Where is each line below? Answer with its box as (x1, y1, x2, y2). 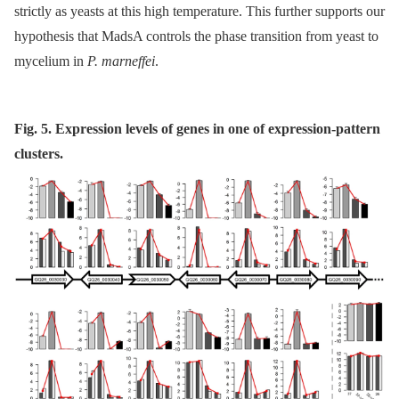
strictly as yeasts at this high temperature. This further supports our (14, 4, 385, 20)
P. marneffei (87, 53, 155, 69)
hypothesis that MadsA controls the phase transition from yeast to (14, 28, 379, 45)
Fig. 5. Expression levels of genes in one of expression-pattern (14, 121, 380, 137)
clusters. (14, 146, 63, 162)
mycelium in (14, 53, 87, 69)
